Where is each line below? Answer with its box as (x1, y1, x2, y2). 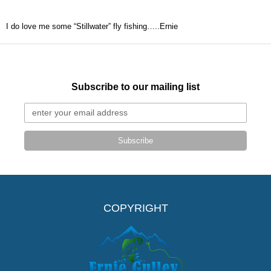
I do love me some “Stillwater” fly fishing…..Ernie (6, 22, 178, 31)
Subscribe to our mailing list (71, 82, 200, 93)
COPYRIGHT (103, 202, 168, 215)
